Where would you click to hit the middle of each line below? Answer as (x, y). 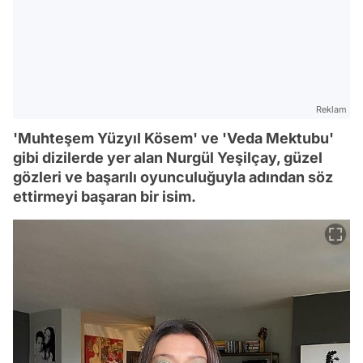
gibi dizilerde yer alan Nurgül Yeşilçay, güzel (168, 158)
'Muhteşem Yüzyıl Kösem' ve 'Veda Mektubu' (173, 138)
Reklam (331, 109)
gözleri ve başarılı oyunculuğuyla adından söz (173, 177)
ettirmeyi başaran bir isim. (105, 196)
